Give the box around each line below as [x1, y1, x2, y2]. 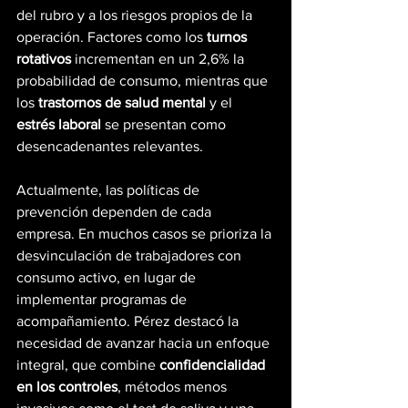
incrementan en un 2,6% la [71, 51, 248, 67]
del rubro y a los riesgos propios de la [16, 7, 256, 24]
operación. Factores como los [16, 29, 207, 46]
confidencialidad [159, 357, 269, 373]
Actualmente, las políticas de [16, 182, 203, 199]
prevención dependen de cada [16, 204, 215, 220]
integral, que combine [16, 357, 159, 373]
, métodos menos [117, 379, 230, 395]
